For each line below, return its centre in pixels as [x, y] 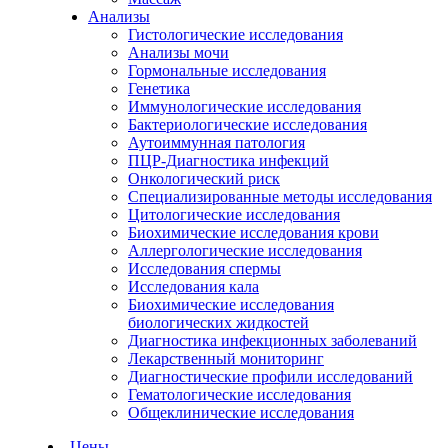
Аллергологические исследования [245, 250]
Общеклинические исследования [241, 412]
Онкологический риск [204, 178]
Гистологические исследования [235, 34]
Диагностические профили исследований [270, 376]
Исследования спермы [204, 268]
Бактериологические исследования [247, 124]
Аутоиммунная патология [216, 142]
